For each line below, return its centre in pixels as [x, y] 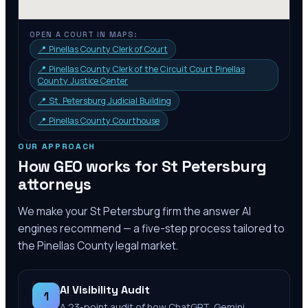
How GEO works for [90, 166]
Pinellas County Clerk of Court [108, 49]
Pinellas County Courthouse [104, 121]
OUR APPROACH [57, 146]
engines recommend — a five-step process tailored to [151, 228]
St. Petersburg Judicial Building [110, 101]
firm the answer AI [206, 211]
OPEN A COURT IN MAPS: [84, 34]
